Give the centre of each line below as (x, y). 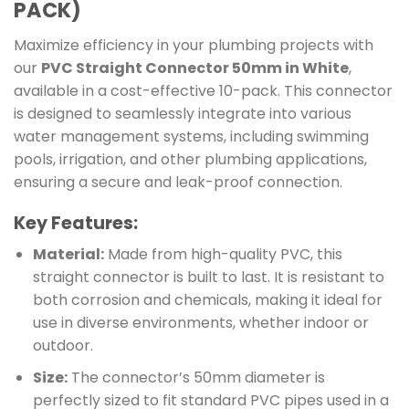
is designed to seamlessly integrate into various (183, 114)
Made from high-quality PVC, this (223, 255)
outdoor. (63, 346)
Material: (68, 255)
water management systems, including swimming (191, 137)
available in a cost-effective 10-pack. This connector (203, 91)
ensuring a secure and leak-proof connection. (178, 183)
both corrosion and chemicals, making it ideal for (207, 300)
